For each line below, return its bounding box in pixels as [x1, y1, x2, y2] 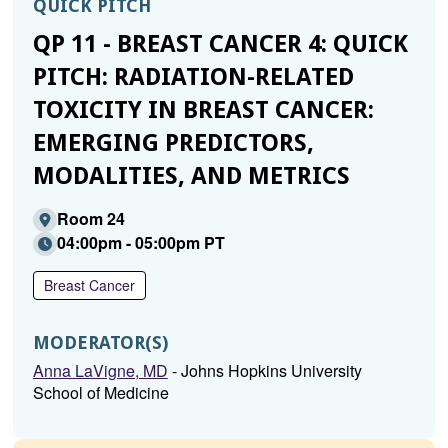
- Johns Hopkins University [167, 359, 362, 382]
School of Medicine [32, 381, 169, 404]
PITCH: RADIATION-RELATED [32, 63, 354, 91]
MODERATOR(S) [32, 332, 168, 353]
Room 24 [56, 207, 125, 230]
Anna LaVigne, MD [32, 359, 168, 382]
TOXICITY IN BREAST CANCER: [32, 96, 374, 124]
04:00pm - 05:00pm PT [56, 231, 225, 254]
